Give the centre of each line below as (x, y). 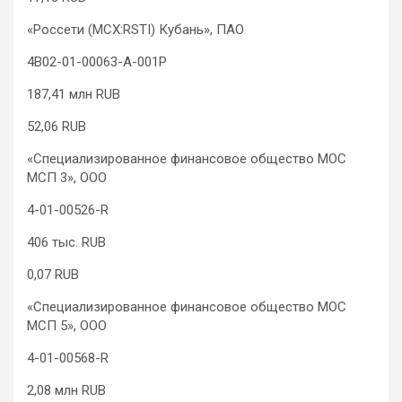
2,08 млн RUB (66, 391)
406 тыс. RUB (66, 243)
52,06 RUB (57, 127)
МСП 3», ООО (67, 178)
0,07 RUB (53, 275)
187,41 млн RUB (74, 95)
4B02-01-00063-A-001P (97, 62)
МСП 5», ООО (67, 326)
